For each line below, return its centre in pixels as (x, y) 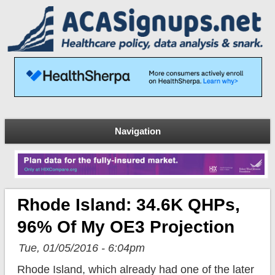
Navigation (137, 131)
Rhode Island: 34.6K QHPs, (128, 205)
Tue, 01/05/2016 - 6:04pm (81, 248)
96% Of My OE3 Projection (126, 227)
